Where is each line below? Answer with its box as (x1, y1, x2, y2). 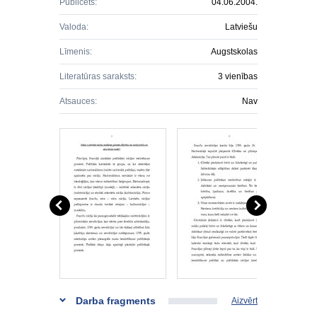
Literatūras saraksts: (59, 71, 137, 81)
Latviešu (225, 22, 258, 32)
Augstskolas (211, 47, 258, 57)
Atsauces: (59, 96, 97, 106)
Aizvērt (231, 296, 258, 306)
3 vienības (218, 71, 258, 81)
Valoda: (59, 22, 88, 32)
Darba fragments (76, 295, 156, 306)
